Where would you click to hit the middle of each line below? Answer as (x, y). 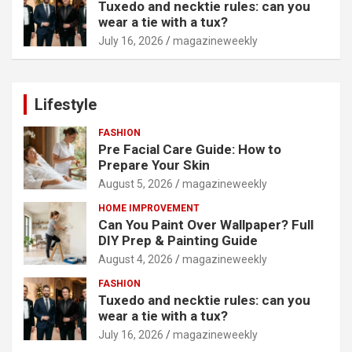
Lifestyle (66, 105)
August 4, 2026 (136, 260)
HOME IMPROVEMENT (149, 209)
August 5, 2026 (136, 184)
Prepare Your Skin (154, 165)
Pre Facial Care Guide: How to (190, 150)
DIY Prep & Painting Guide (178, 241)
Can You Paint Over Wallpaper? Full (206, 225)
